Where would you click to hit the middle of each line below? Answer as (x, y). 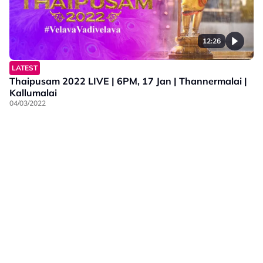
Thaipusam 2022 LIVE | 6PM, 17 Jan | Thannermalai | (128, 81)
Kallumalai (33, 93)
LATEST (25, 68)
